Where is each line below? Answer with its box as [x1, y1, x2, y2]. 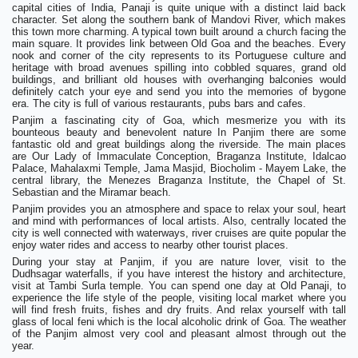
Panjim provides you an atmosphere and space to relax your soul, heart [12, 202, 346, 215]
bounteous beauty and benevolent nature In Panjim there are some [12, 125, 346, 138]
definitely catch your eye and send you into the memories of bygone [12, 85, 346, 97]
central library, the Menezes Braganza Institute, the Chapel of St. [12, 173, 346, 186]
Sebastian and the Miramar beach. [12, 185, 171, 198]
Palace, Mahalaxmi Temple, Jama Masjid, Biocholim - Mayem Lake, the [12, 161, 346, 174]
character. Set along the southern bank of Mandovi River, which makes [12, 13, 346, 26]
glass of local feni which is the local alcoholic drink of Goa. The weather [12, 315, 346, 328]
